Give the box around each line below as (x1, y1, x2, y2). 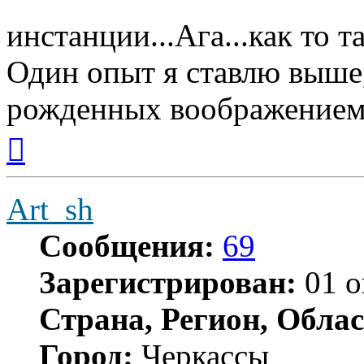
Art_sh (6, 191, 93, 227)
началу (24, 154, 62, 169)
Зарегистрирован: (39, 264, 297, 300)
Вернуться (24, 125, 82, 140)
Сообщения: (39, 227, 214, 263)
